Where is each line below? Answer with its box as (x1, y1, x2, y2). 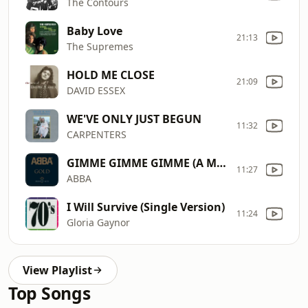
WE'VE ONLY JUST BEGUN (67, 111, 201, 126)
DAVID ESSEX (67, 83, 125, 97)
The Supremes (67, 39, 133, 53)
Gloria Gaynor (67, 215, 130, 229)
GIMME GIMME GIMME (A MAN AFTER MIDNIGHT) (217, 155, 226, 170)
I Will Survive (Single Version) (67, 199, 225, 214)
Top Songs (8, 282, 91, 305)
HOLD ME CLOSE (67, 67, 155, 82)
